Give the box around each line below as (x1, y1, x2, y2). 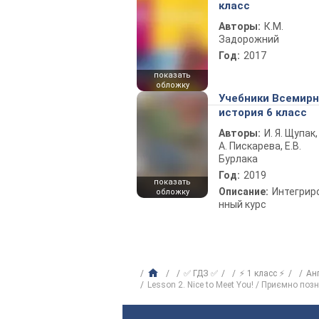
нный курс (219, 199, 266, 210)
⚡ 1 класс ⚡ (239, 268, 285, 278)
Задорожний (219, 33, 279, 45)
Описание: (219, 186, 268, 197)
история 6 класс (219, 106, 307, 119)
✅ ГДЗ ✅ (184, 268, 218, 278)
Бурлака (219, 153, 258, 164)
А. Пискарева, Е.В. (219, 140, 301, 152)
